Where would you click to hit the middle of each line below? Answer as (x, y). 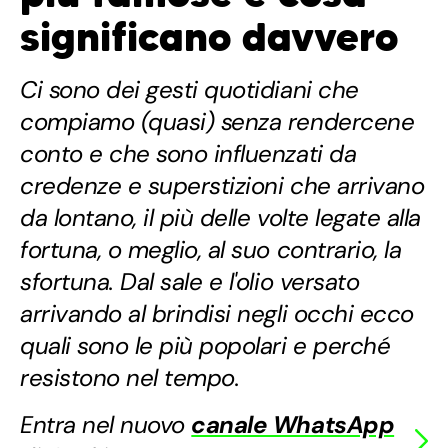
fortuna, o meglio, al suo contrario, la (211, 250)
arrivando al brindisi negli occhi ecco (217, 314)
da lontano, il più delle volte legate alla (220, 218)
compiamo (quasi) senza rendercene (217, 122)
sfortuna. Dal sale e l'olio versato (190, 282)
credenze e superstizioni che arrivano (222, 186)
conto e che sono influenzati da (188, 154)
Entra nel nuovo (106, 425)
